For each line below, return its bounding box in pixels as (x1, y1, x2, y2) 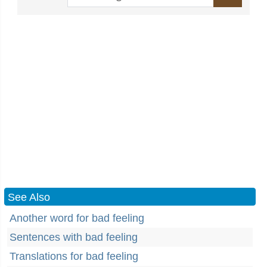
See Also (8, 191, 50, 203)
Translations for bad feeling (10, 250, 138, 262)
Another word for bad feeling (10, 212, 144, 224)
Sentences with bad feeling (10, 231, 138, 243)
